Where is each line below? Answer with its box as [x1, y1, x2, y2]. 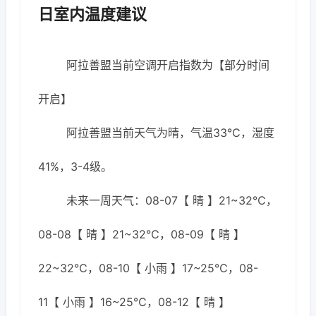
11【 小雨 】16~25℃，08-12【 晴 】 [38, 295, 230, 309]
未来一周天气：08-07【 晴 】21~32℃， [66, 193, 277, 207]
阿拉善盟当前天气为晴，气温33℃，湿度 [66, 126, 274, 140]
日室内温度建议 [38, 5, 147, 23]
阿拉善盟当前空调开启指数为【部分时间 [66, 58, 269, 72]
